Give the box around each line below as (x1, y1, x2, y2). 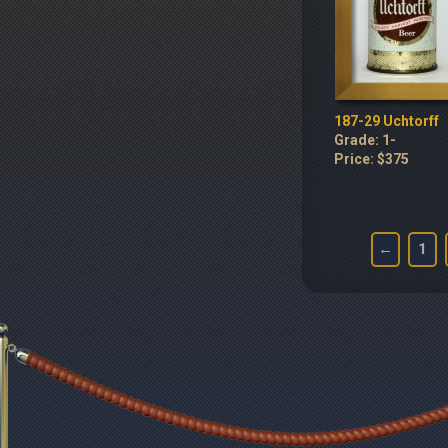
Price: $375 (334, 151, 409, 167)
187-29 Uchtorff (334, 113, 439, 129)
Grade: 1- (334, 132, 396, 148)
